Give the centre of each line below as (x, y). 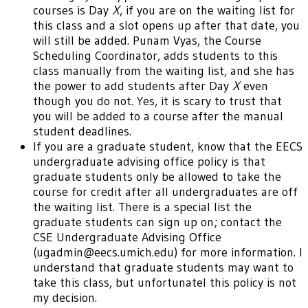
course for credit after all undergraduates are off (165, 192)
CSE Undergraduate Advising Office (127, 238)
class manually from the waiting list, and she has (164, 71)
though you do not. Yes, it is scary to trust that (157, 101)
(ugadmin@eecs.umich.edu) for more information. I (168, 253)
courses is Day (73, 11)
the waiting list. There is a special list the (142, 207)
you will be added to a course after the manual (158, 117)
